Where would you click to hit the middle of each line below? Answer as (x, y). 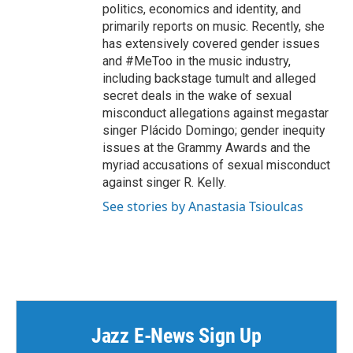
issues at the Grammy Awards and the (206, 148)
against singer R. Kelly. (164, 182)
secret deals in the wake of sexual (197, 96)
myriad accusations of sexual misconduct (216, 165)
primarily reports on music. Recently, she (214, 26)
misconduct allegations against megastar (216, 113)
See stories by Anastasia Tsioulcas (203, 206)
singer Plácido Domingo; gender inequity (214, 130)
